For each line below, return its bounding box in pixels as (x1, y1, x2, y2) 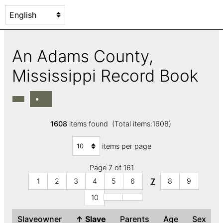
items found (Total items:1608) (67, 119, 173, 128)
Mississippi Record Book (12, 65, 207, 86)
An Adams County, (12, 46, 153, 66)
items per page (102, 141, 151, 150)
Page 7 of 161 (89, 163, 134, 172)
